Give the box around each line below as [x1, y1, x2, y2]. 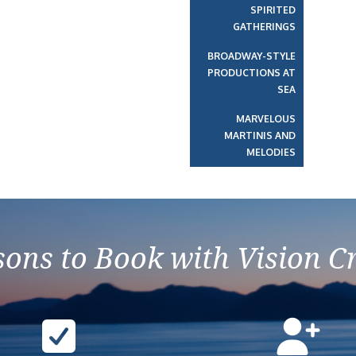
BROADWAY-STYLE [207, 50, 296, 62]
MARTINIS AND [223, 130, 296, 141]
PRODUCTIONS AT [207, 67, 296, 79]
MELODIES [246, 146, 296, 158]
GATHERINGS [232, 21, 296, 33]
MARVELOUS [235, 113, 296, 125]
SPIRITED [250, 4, 296, 16]
